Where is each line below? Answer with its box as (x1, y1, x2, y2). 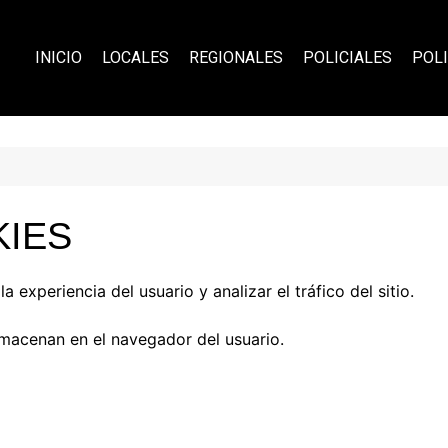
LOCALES (102, 48, 170, 67)
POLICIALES (303, 48, 393, 67)
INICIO (35, 48, 83, 67)
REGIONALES (189, 48, 284, 67)
